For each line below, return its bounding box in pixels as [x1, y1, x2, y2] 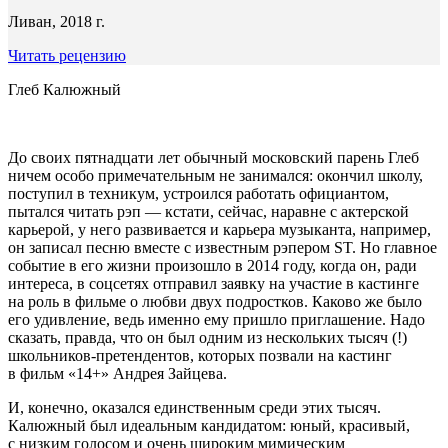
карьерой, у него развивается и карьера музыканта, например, [8, 220, 431, 238]
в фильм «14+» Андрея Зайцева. [8, 364, 227, 382]
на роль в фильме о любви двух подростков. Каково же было [8, 292, 422, 310]
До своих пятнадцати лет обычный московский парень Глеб [8, 148, 419, 166]
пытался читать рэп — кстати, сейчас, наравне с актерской [8, 202, 409, 220]
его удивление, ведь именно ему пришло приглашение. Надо [8, 310, 425, 328]
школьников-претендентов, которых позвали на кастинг [8, 346, 392, 364]
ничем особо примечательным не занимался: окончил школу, [8, 166, 423, 184]
